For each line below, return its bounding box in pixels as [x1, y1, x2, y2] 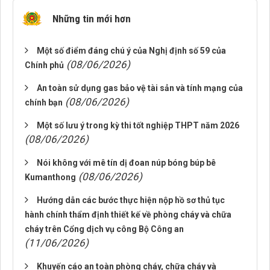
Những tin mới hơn [52, 13, 131, 25]
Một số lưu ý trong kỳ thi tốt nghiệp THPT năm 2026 [37, 121, 239, 130]
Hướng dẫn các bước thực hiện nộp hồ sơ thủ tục [37, 195, 225, 205]
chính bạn [25, 98, 63, 107]
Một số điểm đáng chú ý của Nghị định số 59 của [37, 46, 226, 55]
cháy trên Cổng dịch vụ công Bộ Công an [25, 224, 184, 234]
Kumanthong [25, 172, 76, 182]
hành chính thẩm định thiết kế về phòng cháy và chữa [25, 210, 231, 219]
